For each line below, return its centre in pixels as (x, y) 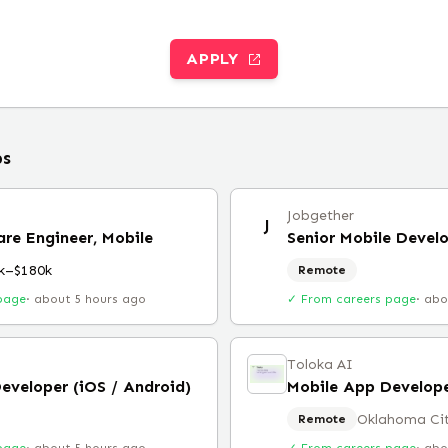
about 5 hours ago (90, 299)
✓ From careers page (351, 299)
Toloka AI (320, 364)
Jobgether (320, 215)
